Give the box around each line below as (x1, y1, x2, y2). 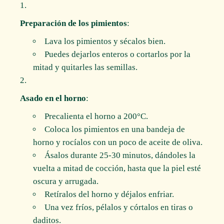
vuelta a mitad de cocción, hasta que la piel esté (32, 163, 201, 173)
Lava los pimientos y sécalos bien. (44, 36, 165, 46)
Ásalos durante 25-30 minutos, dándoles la (44, 150, 195, 160)
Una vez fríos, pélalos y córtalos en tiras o (44, 202, 193, 212)
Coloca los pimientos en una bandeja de (44, 124, 185, 134)
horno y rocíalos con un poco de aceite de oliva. (32, 137, 202, 147)
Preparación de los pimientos (20, 18, 127, 28)
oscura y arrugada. (32, 176, 98, 186)
